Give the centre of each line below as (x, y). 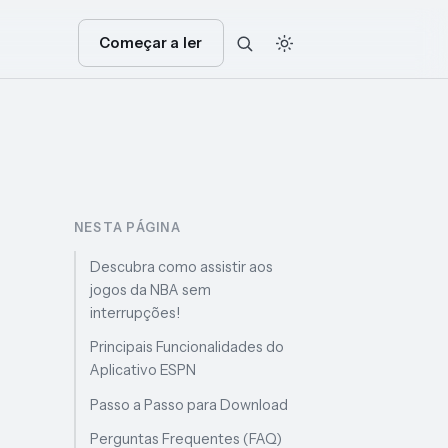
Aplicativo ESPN (143, 370)
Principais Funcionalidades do (187, 347)
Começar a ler (151, 42)
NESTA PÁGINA (127, 227)
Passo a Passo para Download (189, 404)
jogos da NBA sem (151, 290)
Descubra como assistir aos (182, 267)
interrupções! (135, 313)
